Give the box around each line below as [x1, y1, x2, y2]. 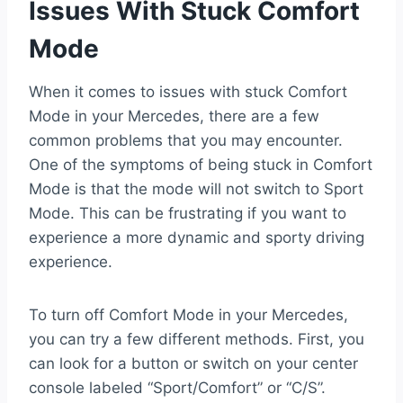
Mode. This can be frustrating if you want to [29, 204, 346, 223]
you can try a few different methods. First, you [29, 330, 364, 349]
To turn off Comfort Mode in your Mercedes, [29, 306, 348, 325]
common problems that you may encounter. [29, 131, 343, 150]
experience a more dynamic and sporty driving [29, 228, 364, 247]
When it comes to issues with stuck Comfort [29, 83, 347, 102]
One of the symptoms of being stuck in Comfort [29, 156, 372, 175]
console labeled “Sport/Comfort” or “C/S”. [29, 379, 326, 398]
